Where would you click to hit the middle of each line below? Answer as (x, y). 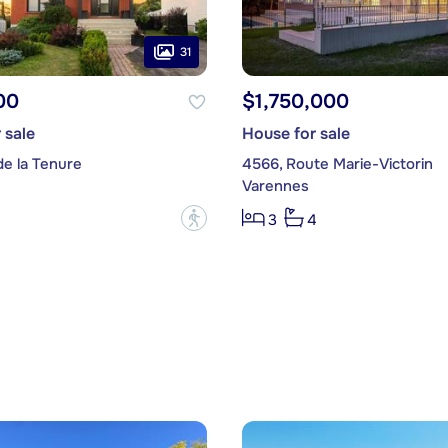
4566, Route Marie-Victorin (337, 164)
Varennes (275, 186)
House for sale (295, 134)
